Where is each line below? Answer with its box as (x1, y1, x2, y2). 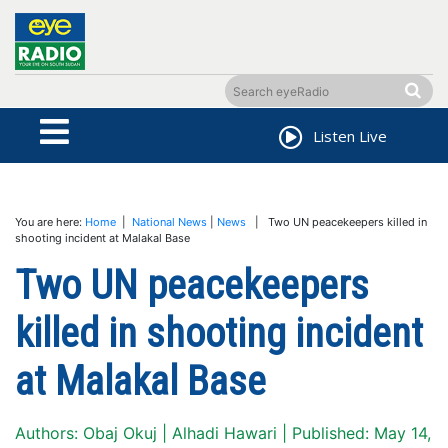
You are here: (15, 215, 85, 229)
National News (132, 215, 207, 229)
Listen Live (313, 126, 387, 146)
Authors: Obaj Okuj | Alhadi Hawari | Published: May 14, (15, 423, 431, 443)
